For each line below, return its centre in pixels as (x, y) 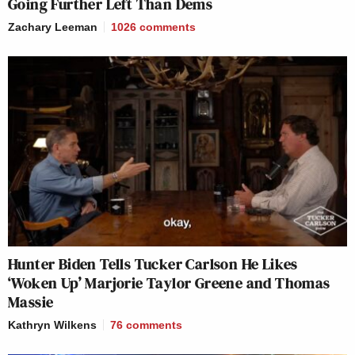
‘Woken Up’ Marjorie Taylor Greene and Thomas (169, 283)
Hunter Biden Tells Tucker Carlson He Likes (153, 264)
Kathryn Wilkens (52, 325)
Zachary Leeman (53, 27)
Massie (31, 302)
